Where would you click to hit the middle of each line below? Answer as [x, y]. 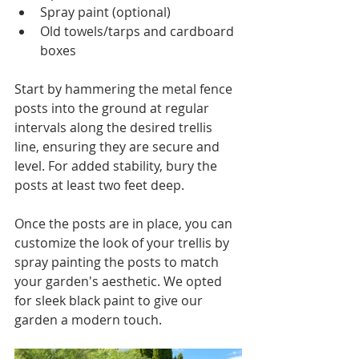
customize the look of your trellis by [123, 243]
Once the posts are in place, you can [125, 224]
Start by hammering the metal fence [125, 89]
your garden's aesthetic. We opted [120, 281]
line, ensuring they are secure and [119, 147]
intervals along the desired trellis [115, 127]
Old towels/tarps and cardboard [139, 31]
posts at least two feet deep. [99, 185]
